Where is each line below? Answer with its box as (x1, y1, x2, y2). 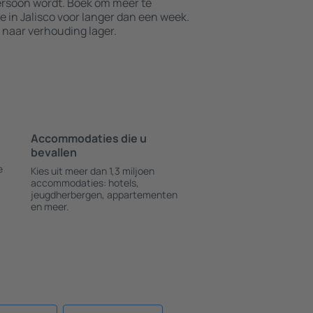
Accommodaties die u (30, 131, 147, 146)
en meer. (30, 200, 69, 213)
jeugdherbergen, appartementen (30, 188, 177, 201)
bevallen (30, 145, 77, 160)
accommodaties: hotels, (30, 176, 139, 189)
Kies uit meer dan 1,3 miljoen (30, 164, 154, 177)
